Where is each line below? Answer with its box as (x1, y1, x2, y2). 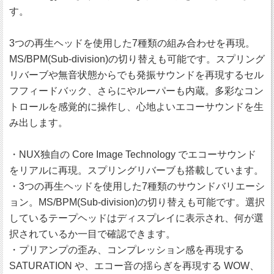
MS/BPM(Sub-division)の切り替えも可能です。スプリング (9, 54, 265, 65)
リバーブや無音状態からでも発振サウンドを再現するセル (9, 70, 264, 81)
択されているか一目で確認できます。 (9, 229, 176, 240)
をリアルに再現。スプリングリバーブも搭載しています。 (9, 165, 264, 176)
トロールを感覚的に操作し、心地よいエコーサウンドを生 (9, 102, 264, 113)
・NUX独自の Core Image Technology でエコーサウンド (9, 149, 256, 160)
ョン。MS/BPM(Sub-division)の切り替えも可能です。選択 (9, 197, 265, 208)
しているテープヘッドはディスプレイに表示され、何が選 (9, 213, 264, 224)
